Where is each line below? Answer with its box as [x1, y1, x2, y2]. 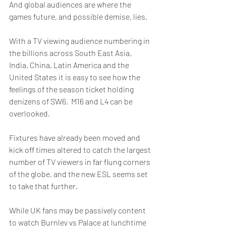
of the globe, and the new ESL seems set [9, 169, 149, 179]
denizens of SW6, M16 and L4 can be [9, 96, 134, 106]
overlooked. [9, 108, 50, 118]
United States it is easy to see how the [9, 72, 142, 82]
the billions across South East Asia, [9, 48, 133, 58]
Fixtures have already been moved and [9, 133, 142, 142]
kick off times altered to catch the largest [9, 145, 152, 154]
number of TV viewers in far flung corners [9, 157, 152, 166]
